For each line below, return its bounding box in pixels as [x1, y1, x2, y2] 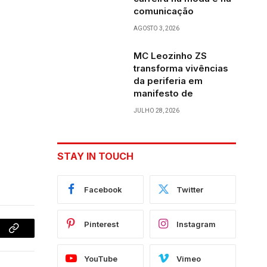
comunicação [133, 5, 194, 17]
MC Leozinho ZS [133, 50, 207, 61]
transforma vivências [133, 63, 228, 74]
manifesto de [133, 88, 193, 99]
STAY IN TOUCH [57, 150, 133, 162]
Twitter [176, 184, 203, 194]
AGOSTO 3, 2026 [133, 25, 179, 32]
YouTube [84, 253, 117, 263]
